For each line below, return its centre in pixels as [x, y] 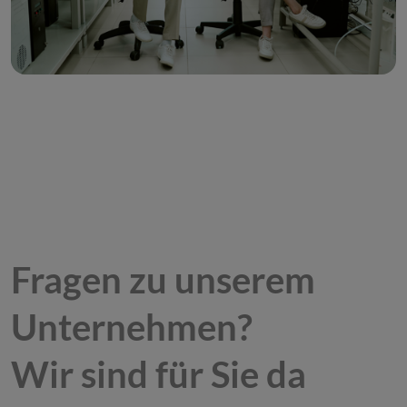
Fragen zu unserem [163, 280]
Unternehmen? [135, 328]
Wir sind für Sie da [159, 375]
